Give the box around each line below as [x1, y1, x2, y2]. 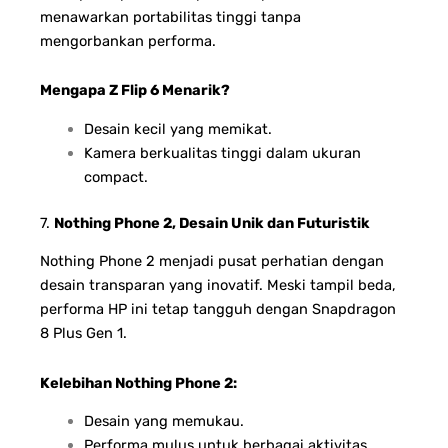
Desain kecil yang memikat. [83, 119, 272, 138]
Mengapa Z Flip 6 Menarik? [40, 81, 230, 100]
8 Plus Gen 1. [40, 324, 127, 343]
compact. [83, 167, 148, 186]
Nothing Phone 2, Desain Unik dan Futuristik [54, 213, 370, 232]
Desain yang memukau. [83, 412, 244, 431]
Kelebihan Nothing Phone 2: [40, 373, 237, 392]
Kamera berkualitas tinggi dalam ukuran [83, 143, 361, 162]
